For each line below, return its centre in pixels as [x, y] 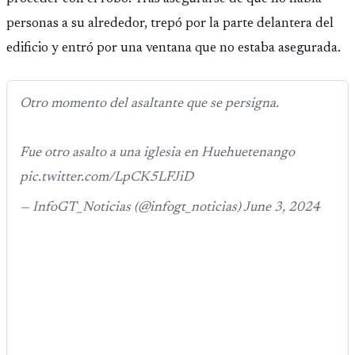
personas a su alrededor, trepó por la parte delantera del [170, 24]
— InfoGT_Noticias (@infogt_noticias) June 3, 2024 [170, 207]
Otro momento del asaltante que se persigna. [149, 103]
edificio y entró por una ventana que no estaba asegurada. [174, 49]
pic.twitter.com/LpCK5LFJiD [107, 177]
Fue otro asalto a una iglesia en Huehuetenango [157, 153]
